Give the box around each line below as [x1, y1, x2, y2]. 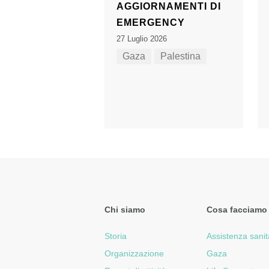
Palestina [160, 51, 201, 62]
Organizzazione [104, 249, 164, 259]
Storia [104, 231, 127, 241]
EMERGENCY [116, 17, 185, 28]
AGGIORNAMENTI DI [116, 1, 221, 12]
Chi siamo [104, 205, 145, 215]
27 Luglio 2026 [116, 34, 167, 44]
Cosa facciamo [206, 205, 267, 215]
